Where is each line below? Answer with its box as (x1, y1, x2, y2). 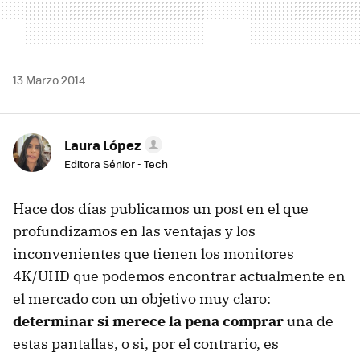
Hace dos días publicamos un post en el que (13, 198, 309, 218)
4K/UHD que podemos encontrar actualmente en (13, 266, 346, 285)
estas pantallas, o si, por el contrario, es (13, 333, 279, 353)
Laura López (64, 134, 141, 154)
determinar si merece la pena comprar (13, 311, 284, 330)
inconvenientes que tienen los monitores (13, 243, 294, 263)
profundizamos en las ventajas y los (13, 221, 256, 240)
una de (284, 311, 333, 330)
